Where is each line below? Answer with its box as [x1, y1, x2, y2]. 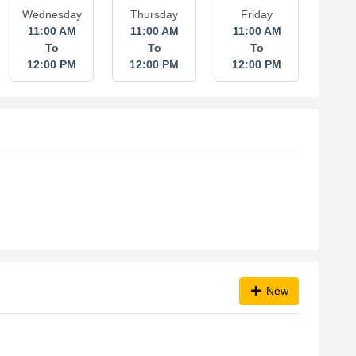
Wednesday [21, 8, 82, 21]
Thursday [130, 8, 179, 21]
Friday [241, 8, 273, 21]
